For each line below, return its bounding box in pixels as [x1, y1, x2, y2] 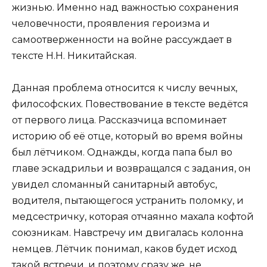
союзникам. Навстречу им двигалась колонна [12, 227, 243, 239]
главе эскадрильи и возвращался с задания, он [12, 163, 251, 175]
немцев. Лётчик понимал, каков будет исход [12, 243, 237, 255]
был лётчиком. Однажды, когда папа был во [12, 147, 232, 159]
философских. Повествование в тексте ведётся [12, 98, 249, 110]
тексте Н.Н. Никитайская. [12, 50, 136, 61]
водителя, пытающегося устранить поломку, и [12, 195, 244, 207]
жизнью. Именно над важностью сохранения [12, 2, 239, 13]
